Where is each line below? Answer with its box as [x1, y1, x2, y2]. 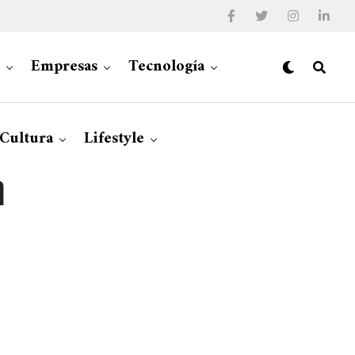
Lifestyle [83, 125, 144, 153]
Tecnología [128, 53, 204, 81]
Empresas [31, 53, 97, 81]
